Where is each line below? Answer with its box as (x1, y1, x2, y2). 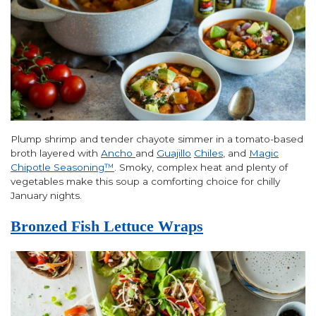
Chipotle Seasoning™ (11, 162, 114, 174)
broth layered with (11, 147, 101, 159)
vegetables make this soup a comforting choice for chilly (11, 176, 280, 188)
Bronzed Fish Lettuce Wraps (11, 217, 203, 235)
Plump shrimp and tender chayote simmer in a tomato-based (11, 133, 303, 145)
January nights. (11, 190, 82, 202)
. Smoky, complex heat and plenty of (114, 162, 288, 174)
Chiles (194, 147, 223, 159)
